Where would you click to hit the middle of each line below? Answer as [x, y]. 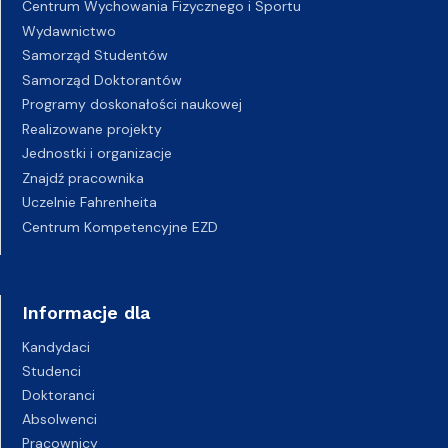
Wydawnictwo [69, 30]
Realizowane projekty [92, 128]
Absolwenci [59, 419]
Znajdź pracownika [83, 177]
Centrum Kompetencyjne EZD [120, 226]
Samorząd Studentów [95, 55]
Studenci [51, 371]
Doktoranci [58, 395]
